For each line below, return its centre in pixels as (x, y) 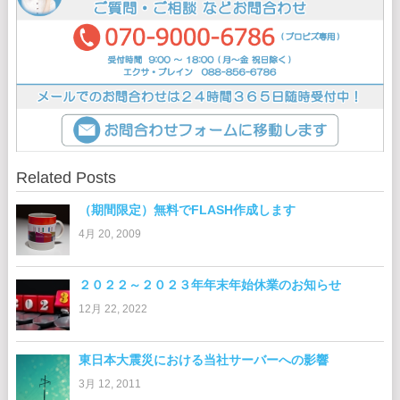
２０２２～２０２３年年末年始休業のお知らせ (209, 284)
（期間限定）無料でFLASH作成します (187, 209)
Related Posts (66, 177)
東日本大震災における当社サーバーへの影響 (203, 359)
